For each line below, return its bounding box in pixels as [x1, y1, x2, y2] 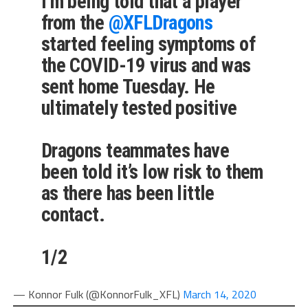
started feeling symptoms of [41, 32, 256, 56]
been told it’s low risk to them [41, 160, 263, 184]
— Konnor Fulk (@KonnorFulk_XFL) [12, 286, 183, 303]
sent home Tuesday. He [41, 75, 215, 99]
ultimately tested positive [41, 96, 237, 120]
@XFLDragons [108, 11, 213, 35]
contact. [41, 203, 105, 227]
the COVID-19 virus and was [41, 54, 251, 78]
